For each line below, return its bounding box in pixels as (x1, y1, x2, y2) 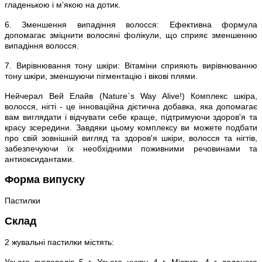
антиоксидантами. (5, 154, 74, 164)
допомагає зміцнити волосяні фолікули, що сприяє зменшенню (5, 30, 257, 40)
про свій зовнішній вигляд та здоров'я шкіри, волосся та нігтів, (5, 133, 257, 143)
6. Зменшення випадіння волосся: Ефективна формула (5, 19, 257, 29)
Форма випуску (5, 173, 85, 185)
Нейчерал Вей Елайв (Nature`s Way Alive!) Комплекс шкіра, (5, 91, 257, 101)
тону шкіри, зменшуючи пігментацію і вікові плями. (5, 71, 198, 81)
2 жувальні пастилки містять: (5, 237, 114, 247)
